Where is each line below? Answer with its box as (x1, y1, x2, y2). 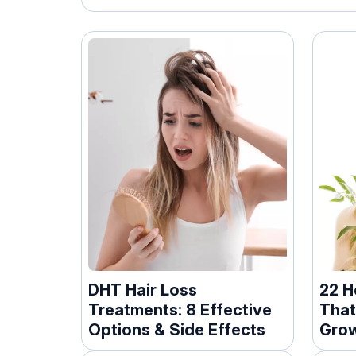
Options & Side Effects (88, 319, 265, 339)
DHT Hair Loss (88, 280, 197, 300)
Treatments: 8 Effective (88, 300, 272, 319)
